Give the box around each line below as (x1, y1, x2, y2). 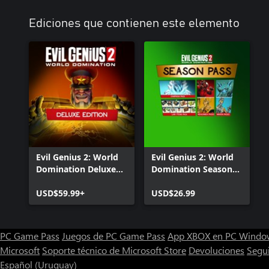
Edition (36, 175, 65, 187)
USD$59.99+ (36, 187, 85, 199)
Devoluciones (189, 243, 244, 256)
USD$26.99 (151, 187, 195, 199)
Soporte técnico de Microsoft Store (42, 243, 186, 256)
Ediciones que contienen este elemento (29, 17, 240, 29)
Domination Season (151, 163, 232, 175)
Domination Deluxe (36, 163, 116, 175)
